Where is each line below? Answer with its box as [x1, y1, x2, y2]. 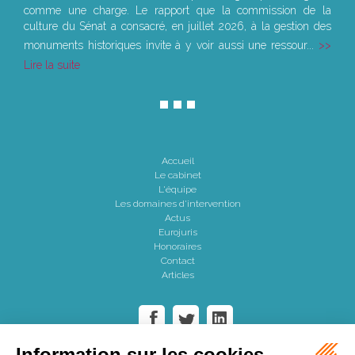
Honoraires [154, 241, 201, 253]
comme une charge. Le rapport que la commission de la [24, 4, 331, 17]
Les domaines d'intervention [114, 198, 241, 210]
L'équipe [158, 184, 197, 196]
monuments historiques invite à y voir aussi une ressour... [24, 39, 319, 52]
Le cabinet [154, 170, 201, 181]
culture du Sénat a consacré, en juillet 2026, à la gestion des [24, 20, 331, 33]
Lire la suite [24, 59, 80, 72]
